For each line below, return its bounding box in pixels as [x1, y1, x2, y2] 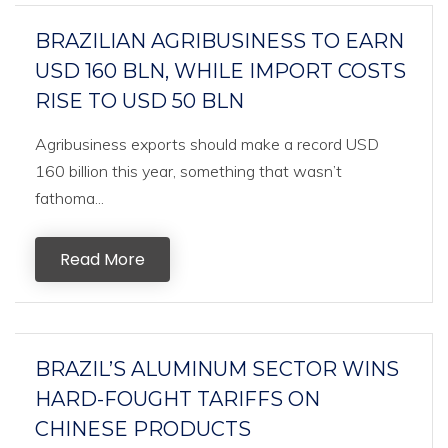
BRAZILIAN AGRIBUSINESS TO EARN [35, 29, 404, 53]
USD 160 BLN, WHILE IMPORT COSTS [35, 59, 406, 83]
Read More [60, 248, 145, 271]
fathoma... [35, 188, 104, 208]
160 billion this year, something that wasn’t [35, 161, 342, 181]
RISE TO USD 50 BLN [35, 89, 244, 113]
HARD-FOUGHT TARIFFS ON [35, 387, 320, 411]
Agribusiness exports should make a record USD [35, 134, 379, 154]
